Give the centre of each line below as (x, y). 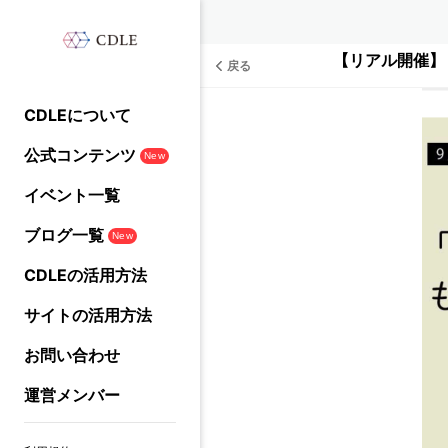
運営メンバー (72, 395)
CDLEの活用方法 (85, 275)
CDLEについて (77, 115)
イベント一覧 (72, 195)
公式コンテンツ (80, 155)
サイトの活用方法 (88, 315)
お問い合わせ (72, 355)
